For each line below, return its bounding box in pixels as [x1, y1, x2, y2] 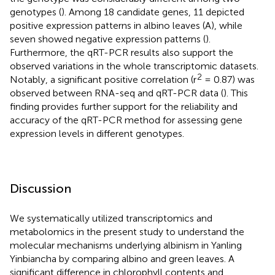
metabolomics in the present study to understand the [10, 225, 244, 238]
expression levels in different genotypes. [10, 127, 184, 139]
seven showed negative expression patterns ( [10, 33, 206, 45]
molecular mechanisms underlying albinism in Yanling [10, 239, 242, 251]
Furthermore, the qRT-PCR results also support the [10, 46, 233, 58]
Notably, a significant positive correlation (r [10, 73, 196, 85]
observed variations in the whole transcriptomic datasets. [10, 60, 258, 72]
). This [223, 87, 248, 99]
